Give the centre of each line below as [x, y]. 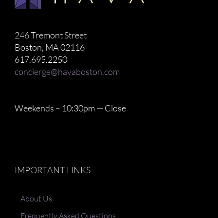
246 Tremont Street [51, 35]
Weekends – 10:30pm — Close [70, 108]
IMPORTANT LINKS [53, 170]
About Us [36, 198]
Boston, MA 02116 [50, 47]
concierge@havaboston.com [67, 71]
